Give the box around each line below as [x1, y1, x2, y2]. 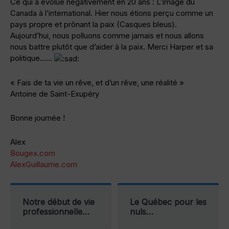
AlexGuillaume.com [10, 159, 77, 170]
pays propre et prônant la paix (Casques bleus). [10, 19, 177, 30]
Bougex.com [10, 148, 55, 158]
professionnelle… [22, 207, 89, 217]
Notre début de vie [22, 197, 95, 208]
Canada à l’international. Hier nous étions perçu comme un [10, 8, 213, 18]
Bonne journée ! [10, 113, 65, 123]
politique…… [10, 53, 54, 63]
